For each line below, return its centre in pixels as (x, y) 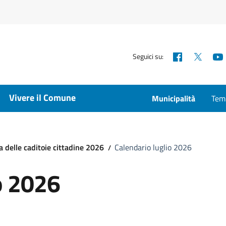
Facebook (202, 55)
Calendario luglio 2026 (153, 147)
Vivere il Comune (42, 98)
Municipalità (174, 98)
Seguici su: (148, 56)
